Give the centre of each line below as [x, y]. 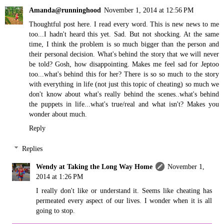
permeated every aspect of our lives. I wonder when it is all [124, 201]
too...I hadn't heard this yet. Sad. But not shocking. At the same [124, 34]
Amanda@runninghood [65, 10]
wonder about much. [58, 114]
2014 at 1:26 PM [60, 177]
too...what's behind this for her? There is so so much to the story [124, 74]
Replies [32, 149]
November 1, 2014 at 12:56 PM [149, 10]
